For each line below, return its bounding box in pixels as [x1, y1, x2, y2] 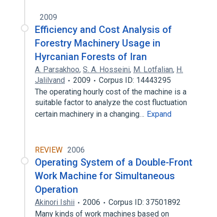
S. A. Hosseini [83, 65, 130, 74]
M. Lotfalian [133, 65, 173, 74]
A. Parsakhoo [35, 65, 79, 74]
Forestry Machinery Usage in [35, 37, 160, 49]
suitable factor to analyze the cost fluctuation [35, 98, 187, 107]
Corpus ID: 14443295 [99, 76, 171, 85]
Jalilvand [35, 76, 65, 85]
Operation [35, 184, 78, 195]
